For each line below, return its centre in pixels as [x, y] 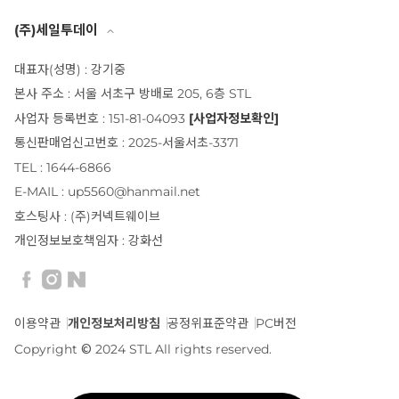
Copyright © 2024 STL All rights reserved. [143, 349]
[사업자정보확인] [234, 118]
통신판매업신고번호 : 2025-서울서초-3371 [126, 143]
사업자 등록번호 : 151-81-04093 [102, 118]
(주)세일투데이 [56, 29]
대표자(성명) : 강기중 [70, 69]
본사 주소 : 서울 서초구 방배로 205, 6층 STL [133, 94]
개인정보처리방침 [114, 323]
